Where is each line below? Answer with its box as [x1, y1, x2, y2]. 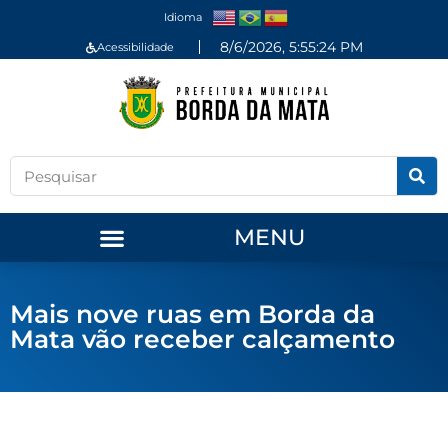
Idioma [163, 9, 202, 24]
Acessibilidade [97, 39, 174, 54]
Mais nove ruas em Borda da [10, 299, 375, 330]
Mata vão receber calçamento [10, 324, 395, 355]
